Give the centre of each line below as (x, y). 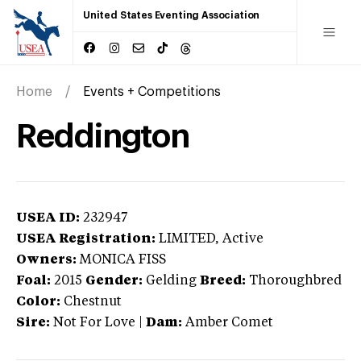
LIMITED (187, 239)
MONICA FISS (123, 260)
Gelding (171, 281)
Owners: (46, 260)
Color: (38, 302)
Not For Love (94, 323)
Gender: (114, 281)
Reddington (103, 137)
